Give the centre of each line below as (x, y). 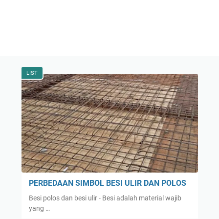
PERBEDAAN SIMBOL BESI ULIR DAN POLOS (107, 183)
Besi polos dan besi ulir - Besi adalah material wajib (105, 198)
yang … (39, 208)
